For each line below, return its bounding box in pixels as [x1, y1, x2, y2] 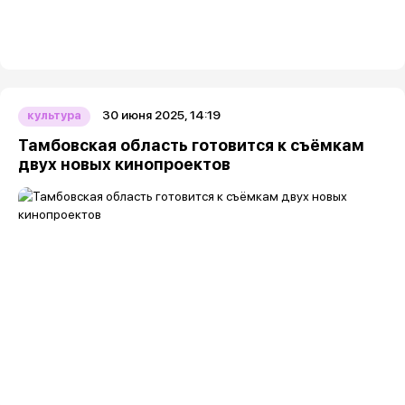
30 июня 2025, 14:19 [102, 108, 221, 122]
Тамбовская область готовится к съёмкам [18, 136, 364, 155]
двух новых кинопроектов [18, 155, 231, 174]
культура [27, 108, 81, 122]
